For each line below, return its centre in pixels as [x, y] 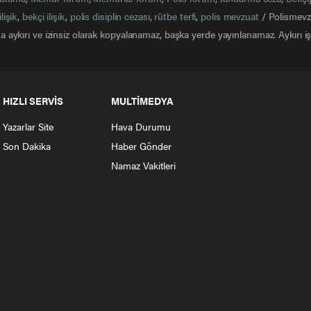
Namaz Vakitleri [143, 166]
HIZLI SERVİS [33, 101]
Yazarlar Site [28, 127]
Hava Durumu [141, 127]
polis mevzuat [230, 16]
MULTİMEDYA [142, 101]
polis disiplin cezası [110, 16]
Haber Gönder [141, 146]
